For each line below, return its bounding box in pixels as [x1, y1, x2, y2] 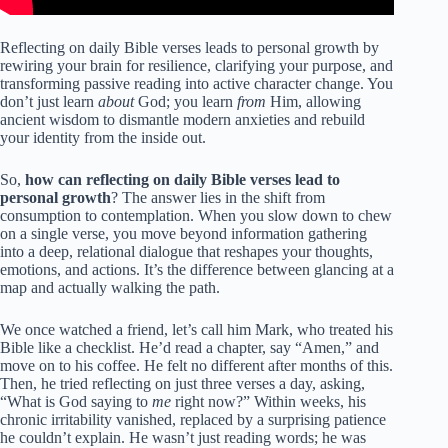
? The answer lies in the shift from [111, 188, 325, 206]
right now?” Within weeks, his [171, 392, 366, 410]
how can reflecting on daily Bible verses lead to [25, 170, 340, 188]
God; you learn [134, 92, 237, 110]
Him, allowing [266, 92, 361, 110]
